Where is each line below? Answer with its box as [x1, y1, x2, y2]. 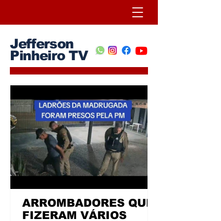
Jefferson [10, 37, 74, 51]
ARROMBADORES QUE [22, 197, 154, 209]
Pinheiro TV [10, 48, 88, 63]
